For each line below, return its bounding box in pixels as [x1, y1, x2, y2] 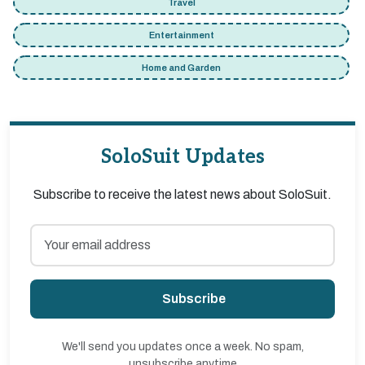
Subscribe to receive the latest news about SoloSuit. [33, 187, 332, 201]
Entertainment [148, 30, 214, 40]
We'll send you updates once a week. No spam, [61, 341, 304, 353]
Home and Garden [142, 63, 221, 73]
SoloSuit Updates [100, 145, 265, 169]
